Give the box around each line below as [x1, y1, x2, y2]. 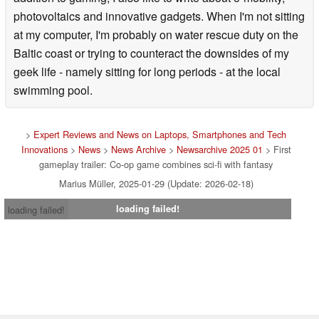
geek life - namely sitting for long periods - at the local [14, 63, 281, 80]
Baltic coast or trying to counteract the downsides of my [14, 44, 289, 61]
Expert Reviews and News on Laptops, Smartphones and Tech [33, 127, 286, 141]
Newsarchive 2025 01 [176, 142, 263, 156]
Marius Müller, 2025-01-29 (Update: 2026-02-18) [58, 176, 253, 190]
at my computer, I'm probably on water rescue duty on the [14, 26, 298, 43]
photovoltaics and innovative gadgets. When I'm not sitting [14, 7, 305, 24]
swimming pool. [14, 81, 93, 98]
